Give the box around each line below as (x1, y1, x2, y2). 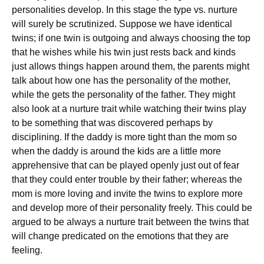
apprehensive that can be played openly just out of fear (12, 160, 239, 170)
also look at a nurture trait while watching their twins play (12, 104, 246, 114)
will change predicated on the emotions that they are (12, 231, 229, 241)
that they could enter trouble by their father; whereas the (12, 174, 242, 184)
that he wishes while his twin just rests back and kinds (12, 47, 236, 57)
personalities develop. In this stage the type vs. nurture (12, 5, 237, 15)
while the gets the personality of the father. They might (12, 90, 235, 100)
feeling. (12, 245, 42, 255)
